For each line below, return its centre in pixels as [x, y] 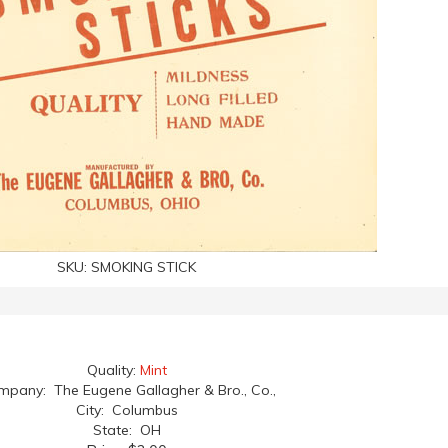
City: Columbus [126, 410]
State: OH [126, 430]
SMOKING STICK [143, 267]
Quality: [113, 370]
